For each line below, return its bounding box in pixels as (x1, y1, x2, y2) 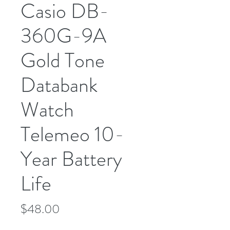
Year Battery (21, 144, 122, 174)
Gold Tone (21, 45, 105, 75)
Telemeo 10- (21, 119, 124, 149)
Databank (21, 70, 98, 100)
